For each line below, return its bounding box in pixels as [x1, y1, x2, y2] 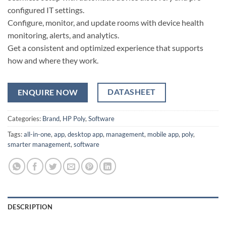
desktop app [68, 130, 103, 138]
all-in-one [24, 130, 51, 138]
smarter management [8, 140, 71, 148]
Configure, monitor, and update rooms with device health [8, 18, 204, 28]
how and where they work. [8, 55, 98, 66]
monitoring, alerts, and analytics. [8, 30, 119, 40]
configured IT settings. [8, 5, 84, 15]
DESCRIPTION [8, 202, 52, 211]
